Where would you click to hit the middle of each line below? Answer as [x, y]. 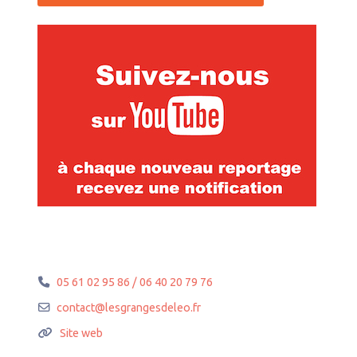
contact [76, 308]
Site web [82, 333]
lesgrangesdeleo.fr [153, 308]
